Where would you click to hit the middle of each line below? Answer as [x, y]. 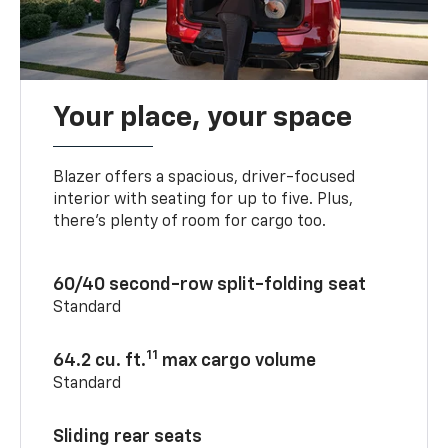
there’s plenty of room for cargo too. [190, 221]
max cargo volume [237, 360]
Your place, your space [203, 117]
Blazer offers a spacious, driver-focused [204, 177]
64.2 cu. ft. [100, 360]
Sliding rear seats [128, 436]
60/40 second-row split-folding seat [210, 284]
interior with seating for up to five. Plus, [203, 199]
